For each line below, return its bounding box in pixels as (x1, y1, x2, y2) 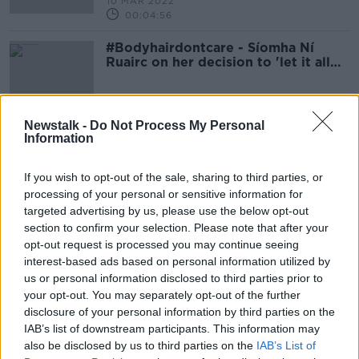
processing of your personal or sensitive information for (24, 187, 303, 200)
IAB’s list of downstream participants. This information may (24, 321, 320, 335)
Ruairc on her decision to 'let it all (106, 54, 330, 70)
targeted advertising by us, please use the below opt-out (24, 204, 309, 217)
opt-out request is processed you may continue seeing (24, 237, 299, 251)
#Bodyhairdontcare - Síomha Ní (106, 40, 314, 55)
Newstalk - (24, 118, 90, 132)
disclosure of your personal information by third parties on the (24, 305, 335, 318)
